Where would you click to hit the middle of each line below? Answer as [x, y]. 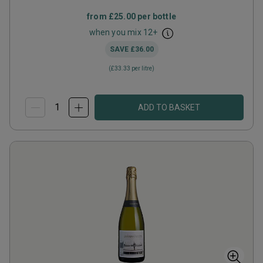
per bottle [156, 16]
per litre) [142, 68]
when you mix [116, 32]
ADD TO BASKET [169, 107]
